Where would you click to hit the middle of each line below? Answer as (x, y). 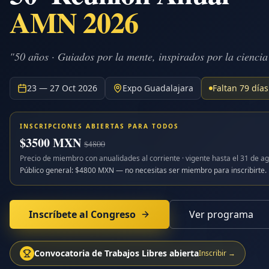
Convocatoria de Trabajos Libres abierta (116, 253)
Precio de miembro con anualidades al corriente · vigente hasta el (129, 158)
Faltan (226, 88)
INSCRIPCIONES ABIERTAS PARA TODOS (99, 126)
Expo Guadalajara (158, 88)
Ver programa (221, 214)
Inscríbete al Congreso (82, 214)
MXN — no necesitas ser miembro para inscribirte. (181, 170)
